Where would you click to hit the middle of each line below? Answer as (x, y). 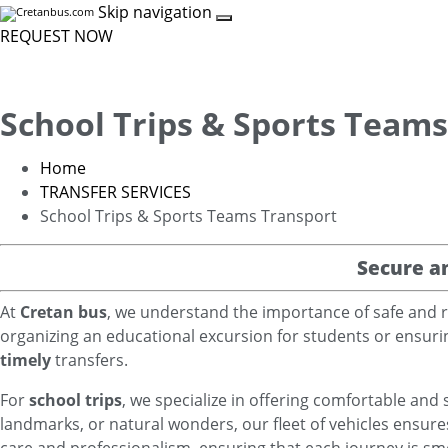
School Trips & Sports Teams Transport (188, 216)
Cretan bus (63, 312)
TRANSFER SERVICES (115, 192)
